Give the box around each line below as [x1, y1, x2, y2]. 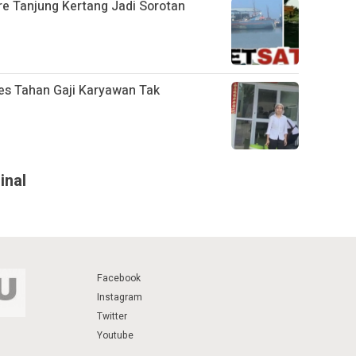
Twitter [97, 308, 127, 323]
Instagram [97, 289, 142, 304]
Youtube [97, 327, 133, 342]
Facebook [97, 270, 141, 285]
